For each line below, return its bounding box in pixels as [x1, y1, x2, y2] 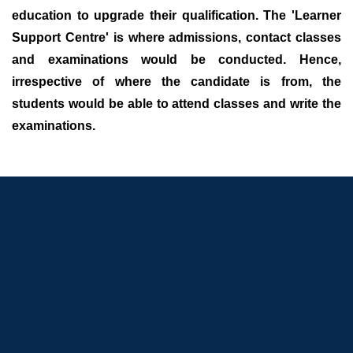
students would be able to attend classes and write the [12, 97, 341, 110]
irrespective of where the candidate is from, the [12, 75, 341, 88]
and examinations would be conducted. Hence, [12, 53, 341, 66]
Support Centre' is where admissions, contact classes [12, 31, 341, 44]
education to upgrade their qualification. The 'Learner [12, 9, 341, 22]
